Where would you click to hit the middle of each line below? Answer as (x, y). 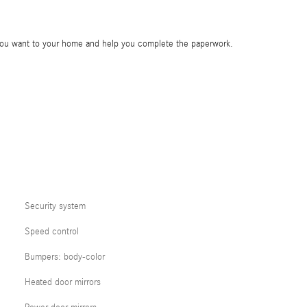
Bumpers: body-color (65, 257)
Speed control (52, 231)
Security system (55, 206)
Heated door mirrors (63, 282)
